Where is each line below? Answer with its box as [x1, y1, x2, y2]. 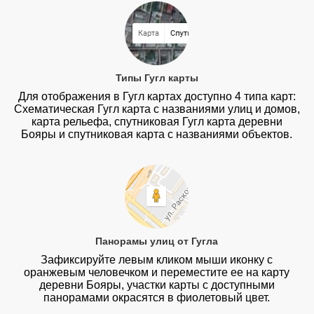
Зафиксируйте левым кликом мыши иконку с [41, 253, 273, 266]
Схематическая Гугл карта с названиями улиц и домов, [13, 103, 300, 116]
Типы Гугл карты [115, 72, 198, 84]
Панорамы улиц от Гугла [95, 235, 219, 247]
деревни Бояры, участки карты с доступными [39, 278, 275, 291]
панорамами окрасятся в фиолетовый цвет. [43, 291, 271, 303]
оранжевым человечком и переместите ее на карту [24, 266, 290, 278]
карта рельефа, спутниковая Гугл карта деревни [31, 116, 282, 128]
